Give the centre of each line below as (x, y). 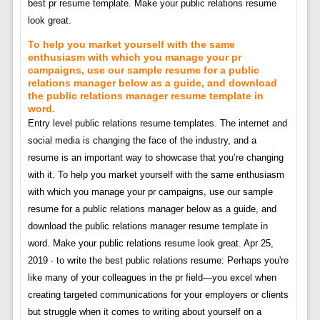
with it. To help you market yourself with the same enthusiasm (156, 175)
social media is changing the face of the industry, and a (142, 140)
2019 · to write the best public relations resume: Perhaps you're (158, 260)
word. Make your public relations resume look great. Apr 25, (150, 243)
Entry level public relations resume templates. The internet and (157, 123)
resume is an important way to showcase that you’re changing (155, 157)
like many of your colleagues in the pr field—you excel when (152, 277)
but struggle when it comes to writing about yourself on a (144, 312)
